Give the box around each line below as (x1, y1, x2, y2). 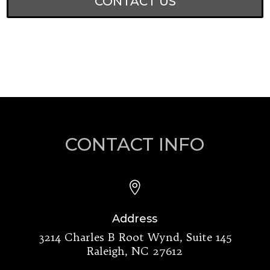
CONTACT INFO (65, 133, 205, 155)
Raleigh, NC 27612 (87, 244, 183, 258)
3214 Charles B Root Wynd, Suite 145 (38, 230, 231, 244)
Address (112, 212, 158, 225)
